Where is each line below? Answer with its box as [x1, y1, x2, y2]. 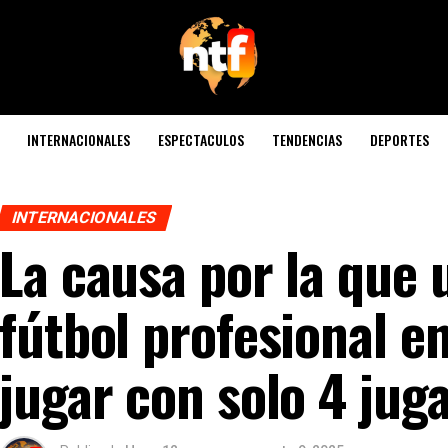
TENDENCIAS [272, 129, 342, 150]
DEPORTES [370, 129, 429, 150]
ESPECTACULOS [158, 129, 244, 150]
